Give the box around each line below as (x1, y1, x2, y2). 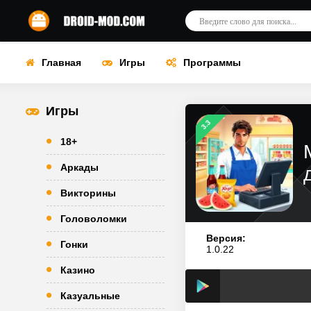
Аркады (60, 162, 99, 173)
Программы (183, 57, 241, 68)
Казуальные (60, 290, 120, 301)
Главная (42, 57, 81, 68)
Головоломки (60, 213, 127, 224)
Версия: (206, 233, 246, 244)
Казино (60, 264, 95, 276)
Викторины (60, 187, 116, 199)
